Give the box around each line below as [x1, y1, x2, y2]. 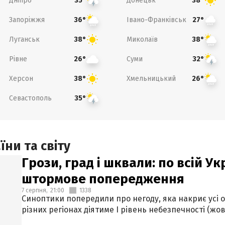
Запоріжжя [9, 15, 45, 24]
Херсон [9, 74, 33, 83]
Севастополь [9, 93, 52, 102]
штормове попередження [22, 171, 184, 187]
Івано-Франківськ [127, 15, 186, 24]
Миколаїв [127, 35, 158, 44]
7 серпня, [22, 187, 48, 194]
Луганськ [9, 35, 40, 44]
